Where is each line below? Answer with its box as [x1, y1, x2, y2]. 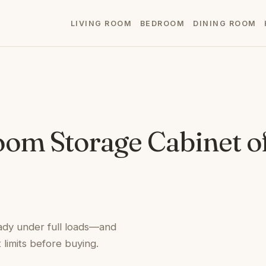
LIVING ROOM [70, 18, 132, 28]
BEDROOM [140, 18, 185, 28]
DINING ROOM [193, 18, 256, 28]
